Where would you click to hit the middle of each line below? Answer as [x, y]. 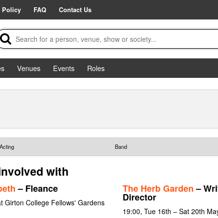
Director [139, 197]
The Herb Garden [158, 188]
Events [64, 68]
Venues [29, 68]
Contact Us [75, 10]
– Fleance [36, 188]
